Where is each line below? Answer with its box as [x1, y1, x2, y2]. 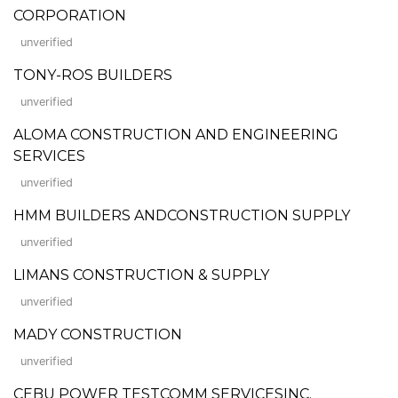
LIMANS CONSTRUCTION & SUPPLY [13, 266, 269, 283]
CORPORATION [13, 6, 126, 24]
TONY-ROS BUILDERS [13, 66, 172, 84]
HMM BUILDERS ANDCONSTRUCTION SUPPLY [13, 206, 350, 224]
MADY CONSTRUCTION [13, 325, 182, 343]
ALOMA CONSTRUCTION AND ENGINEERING [13, 125, 338, 143]
